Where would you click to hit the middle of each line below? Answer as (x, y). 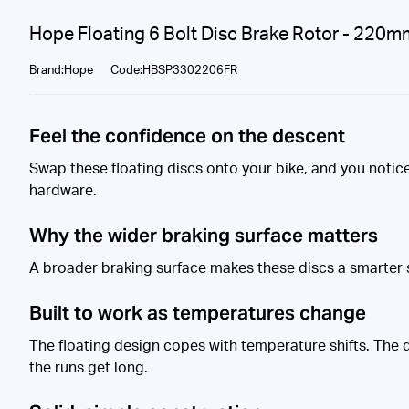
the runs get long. (89, 367)
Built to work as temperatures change (198, 312)
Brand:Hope (61, 70)
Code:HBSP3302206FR (174, 70)
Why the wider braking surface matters (204, 235)
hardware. (63, 190)
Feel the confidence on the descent (187, 135)
